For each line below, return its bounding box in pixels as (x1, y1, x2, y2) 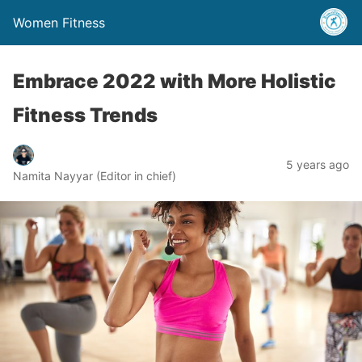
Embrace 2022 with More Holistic (13, 69, 336, 93)
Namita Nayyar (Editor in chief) (13, 168, 176, 183)
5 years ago (286, 157, 349, 171)
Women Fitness (13, 15, 105, 31)
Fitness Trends (13, 103, 158, 127)
